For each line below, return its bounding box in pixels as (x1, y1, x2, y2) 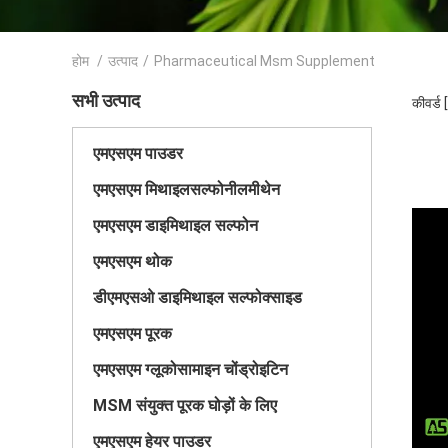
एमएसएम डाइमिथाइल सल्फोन (93, 216, 258, 235)
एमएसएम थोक (93, 252, 172, 271)
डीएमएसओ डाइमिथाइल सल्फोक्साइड (93, 288, 302, 307)
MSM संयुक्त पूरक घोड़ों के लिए (93, 396, 277, 415)
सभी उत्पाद (72, 90, 140, 111)
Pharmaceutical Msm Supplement (154, 53, 375, 69)
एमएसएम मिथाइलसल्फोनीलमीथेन (93, 180, 280, 199)
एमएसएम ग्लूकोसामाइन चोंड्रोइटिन (93, 360, 288, 379)
